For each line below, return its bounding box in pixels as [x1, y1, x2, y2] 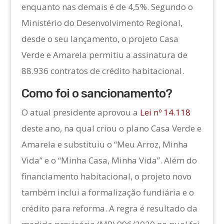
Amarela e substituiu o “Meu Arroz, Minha [21, 138, 188, 150]
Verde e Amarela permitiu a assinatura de [21, 49, 187, 61]
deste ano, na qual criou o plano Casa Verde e [21, 122, 201, 134]
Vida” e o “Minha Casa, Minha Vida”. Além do [21, 154, 197, 166]
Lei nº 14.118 [137, 106, 190, 118]
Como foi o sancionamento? [21, 86, 172, 101]
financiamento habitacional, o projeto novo [21, 170, 191, 182]
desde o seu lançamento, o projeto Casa [21, 33, 178, 45]
